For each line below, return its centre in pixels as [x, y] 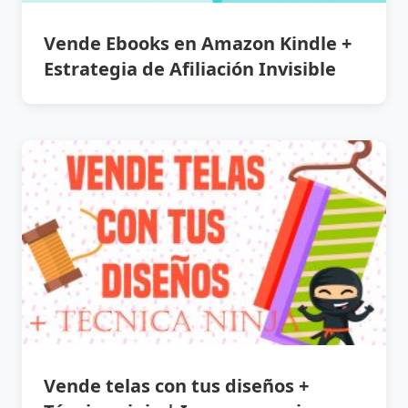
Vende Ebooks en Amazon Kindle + [198, 43]
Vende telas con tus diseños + [176, 386]
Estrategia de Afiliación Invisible [190, 68]
